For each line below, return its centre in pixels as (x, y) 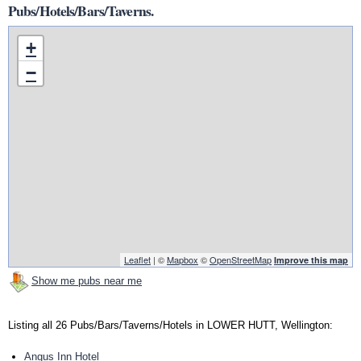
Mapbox (183, 260)
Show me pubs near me (87, 281)
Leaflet (137, 260)
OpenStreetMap (241, 260)
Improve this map (311, 260)
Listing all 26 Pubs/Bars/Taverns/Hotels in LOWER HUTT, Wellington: (170, 326)
